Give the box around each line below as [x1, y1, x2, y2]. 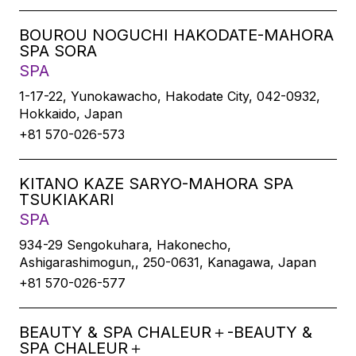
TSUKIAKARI [19, 190, 114, 209]
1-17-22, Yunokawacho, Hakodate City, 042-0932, [19, 88, 320, 104]
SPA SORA [19, 41, 97, 60]
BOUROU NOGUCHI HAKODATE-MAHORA [19, 25, 334, 44]
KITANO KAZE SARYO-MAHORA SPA [19, 174, 293, 193]
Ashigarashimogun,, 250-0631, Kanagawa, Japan [19, 254, 316, 270]
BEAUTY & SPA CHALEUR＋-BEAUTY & [19, 323, 312, 342]
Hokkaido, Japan [19, 106, 122, 122]
